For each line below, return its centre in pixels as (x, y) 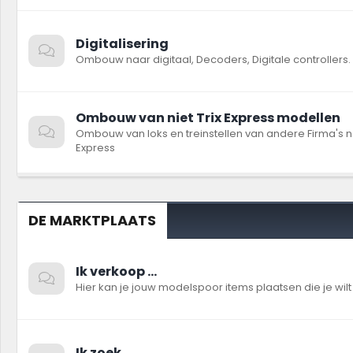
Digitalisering (122, 44)
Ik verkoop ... (116, 271)
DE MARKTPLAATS (92, 220)
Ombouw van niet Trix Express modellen (208, 118)
